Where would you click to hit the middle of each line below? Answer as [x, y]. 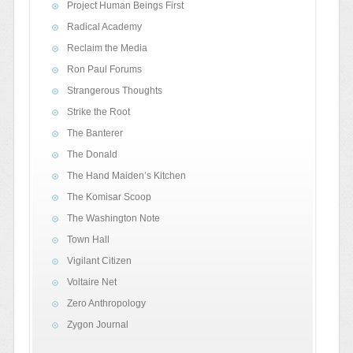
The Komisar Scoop [109, 197]
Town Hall [88, 240]
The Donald [92, 155]
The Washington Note [113, 219]
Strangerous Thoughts [114, 91]
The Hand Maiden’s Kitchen [126, 176]
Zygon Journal [97, 325]
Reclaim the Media [107, 48]
